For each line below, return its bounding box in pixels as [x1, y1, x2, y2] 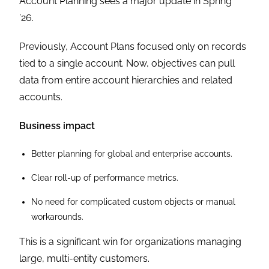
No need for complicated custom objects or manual [31, 197, 236, 207]
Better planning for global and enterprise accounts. [31, 149, 235, 159]
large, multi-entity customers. [19, 253, 153, 265]
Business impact [19, 120, 95, 132]
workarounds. [31, 212, 86, 222]
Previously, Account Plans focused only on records [19, 41, 247, 53]
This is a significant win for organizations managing [19, 236, 242, 248]
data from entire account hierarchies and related [19, 74, 233, 86]
